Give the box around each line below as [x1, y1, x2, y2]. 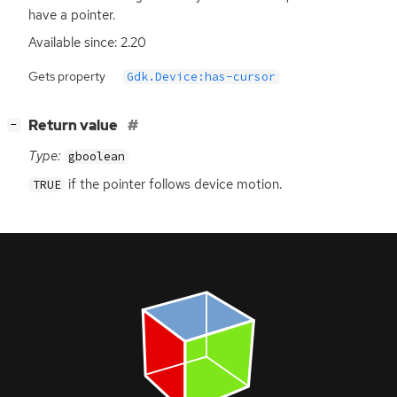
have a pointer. [28, 6, 115, 25]
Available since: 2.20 [28, 34, 146, 52]
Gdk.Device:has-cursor [127, 68, 276, 84]
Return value [28, 116, 121, 136]
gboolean [67, 149, 125, 165]
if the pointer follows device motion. [65, 175, 283, 193]
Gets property [28, 67, 105, 84]
